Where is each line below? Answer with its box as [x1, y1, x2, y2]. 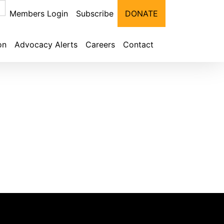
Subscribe [76, 8, 113, 18]
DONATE [125, 8, 158, 18]
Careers [85, 39, 115, 49]
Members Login [9, 8, 68, 18]
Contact [123, 39, 153, 49]
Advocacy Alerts [14, 39, 77, 49]
